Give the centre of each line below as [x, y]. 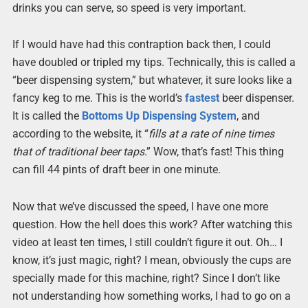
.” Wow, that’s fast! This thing [214, 152]
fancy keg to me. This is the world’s [98, 98]
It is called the [47, 116]
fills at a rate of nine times [211, 134]
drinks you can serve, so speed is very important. [129, 8]
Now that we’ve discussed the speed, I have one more [140, 206]
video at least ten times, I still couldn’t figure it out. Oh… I [147, 242]
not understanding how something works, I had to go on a [151, 296]
